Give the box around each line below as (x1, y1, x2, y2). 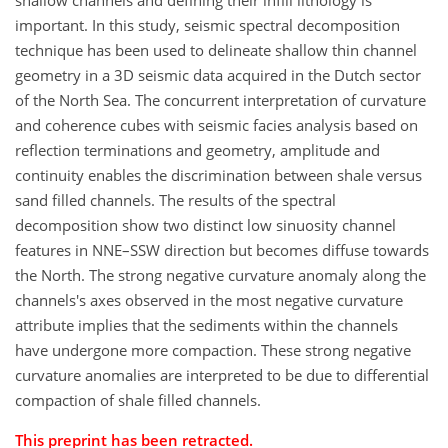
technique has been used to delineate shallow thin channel (15, 40, 417, 61)
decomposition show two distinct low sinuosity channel (15, 215, 396, 236)
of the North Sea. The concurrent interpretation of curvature (15, 90, 426, 111)
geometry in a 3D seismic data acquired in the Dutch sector (15, 65, 421, 86)
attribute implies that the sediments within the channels (15, 315, 398, 336)
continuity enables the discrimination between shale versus (15, 165, 422, 186)
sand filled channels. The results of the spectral (15, 190, 336, 211)
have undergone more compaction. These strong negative (15, 340, 411, 361)
